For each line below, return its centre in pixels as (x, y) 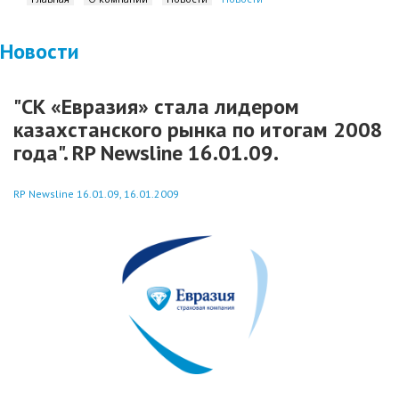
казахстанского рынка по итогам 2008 (198, 130)
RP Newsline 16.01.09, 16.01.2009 (96, 194)
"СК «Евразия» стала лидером (156, 106)
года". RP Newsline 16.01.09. (146, 153)
